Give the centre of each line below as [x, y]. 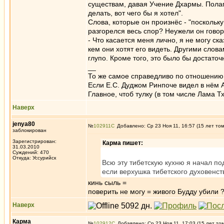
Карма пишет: [123, 143]
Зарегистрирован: [34, 141]
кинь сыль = [107, 182]
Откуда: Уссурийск [34, 158]
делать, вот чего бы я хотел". [135, 13]
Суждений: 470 [31, 152]
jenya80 [24, 124]
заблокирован [29, 130]
